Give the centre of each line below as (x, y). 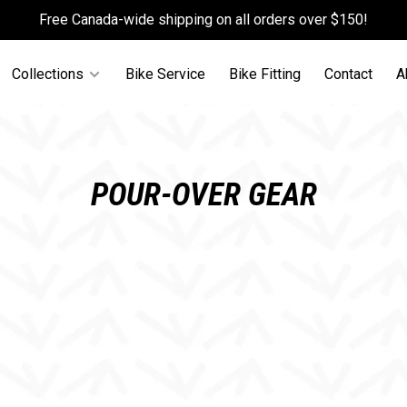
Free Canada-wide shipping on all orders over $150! (203, 20)
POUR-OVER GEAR (203, 195)
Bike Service (166, 74)
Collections (48, 74)
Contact (349, 74)
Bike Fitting (265, 74)
